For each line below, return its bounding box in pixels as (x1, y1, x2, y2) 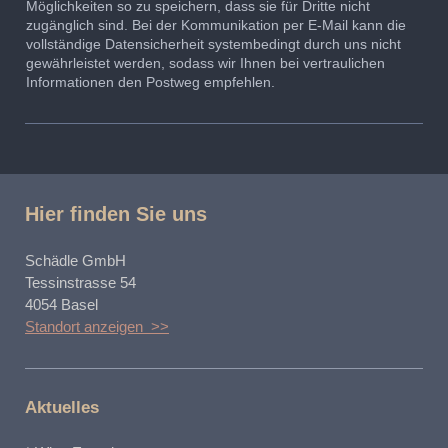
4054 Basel (25, 296, 98, 314)
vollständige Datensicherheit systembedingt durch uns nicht (26, 36, 401, 53)
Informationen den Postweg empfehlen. (26, 74, 275, 91)
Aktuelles (25, 398, 99, 418)
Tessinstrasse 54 (25, 274, 136, 292)
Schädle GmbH (25, 252, 126, 270)
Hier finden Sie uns (25, 203, 207, 226)
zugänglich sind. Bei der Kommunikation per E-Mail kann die (26, 17, 406, 34)
